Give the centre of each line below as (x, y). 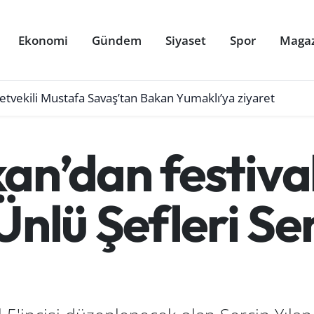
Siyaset (186, 40)
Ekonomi (43, 40)
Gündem (117, 40)
